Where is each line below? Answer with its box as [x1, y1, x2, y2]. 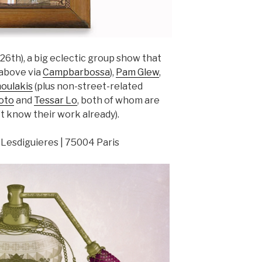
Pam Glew [116, 66, 159, 78]
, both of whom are [77, 94, 160, 106]
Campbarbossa [43, 66, 110, 78]
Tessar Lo [34, 94, 77, 106]
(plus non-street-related [33, 80, 143, 92]
